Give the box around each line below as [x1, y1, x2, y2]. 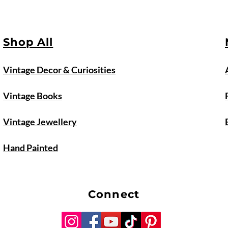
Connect [88, 188, 139, 201]
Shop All [3, 36, 53, 48]
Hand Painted [3, 142, 58, 153]
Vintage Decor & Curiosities [3, 64, 116, 75]
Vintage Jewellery [3, 116, 77, 127]
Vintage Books [3, 90, 62, 101]
